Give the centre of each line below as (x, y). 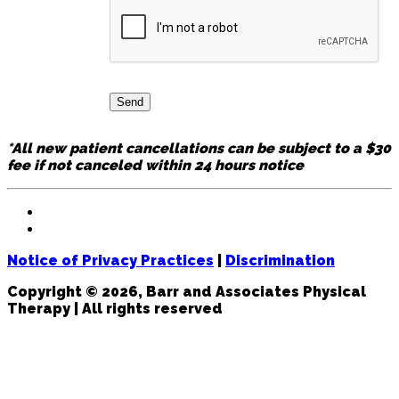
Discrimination (280, 261)
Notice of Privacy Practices (110, 261)
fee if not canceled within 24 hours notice (157, 166)
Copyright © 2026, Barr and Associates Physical (187, 292)
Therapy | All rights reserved (115, 309)
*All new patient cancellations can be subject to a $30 (199, 149)
